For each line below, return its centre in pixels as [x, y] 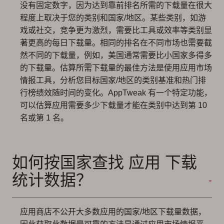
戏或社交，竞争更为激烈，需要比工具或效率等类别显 [116, 30]
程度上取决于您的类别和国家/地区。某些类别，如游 [113, 17]
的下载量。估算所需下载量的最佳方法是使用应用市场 [116, 67]
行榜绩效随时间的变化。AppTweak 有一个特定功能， [116, 92]
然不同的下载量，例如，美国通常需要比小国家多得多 [116, 55]
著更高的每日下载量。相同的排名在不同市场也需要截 [116, 42]
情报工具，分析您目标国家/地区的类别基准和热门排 [113, 80]
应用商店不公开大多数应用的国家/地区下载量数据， [113, 211]
